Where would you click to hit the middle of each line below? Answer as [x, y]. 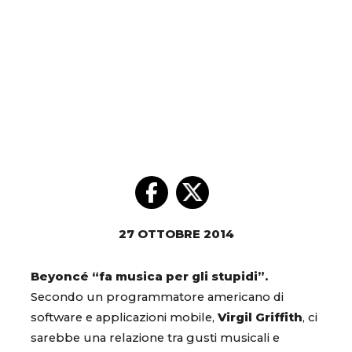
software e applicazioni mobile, [124, 318]
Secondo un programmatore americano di [157, 297]
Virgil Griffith [260, 318]
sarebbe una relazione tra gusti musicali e [155, 338]
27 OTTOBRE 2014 [176, 235]
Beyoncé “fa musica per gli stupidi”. [149, 277]
